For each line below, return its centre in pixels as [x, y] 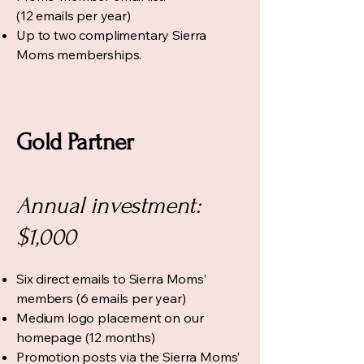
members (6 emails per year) [101, 298]
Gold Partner [75, 142]
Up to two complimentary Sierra [112, 35]
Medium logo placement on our [110, 318]
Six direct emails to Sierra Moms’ [111, 279]
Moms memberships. [79, 54]
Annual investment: [108, 205]
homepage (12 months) [86, 337]
